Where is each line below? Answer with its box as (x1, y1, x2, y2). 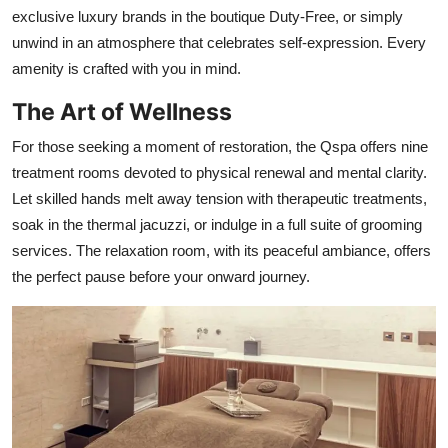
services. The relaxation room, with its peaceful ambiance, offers (12, 241, 431, 259)
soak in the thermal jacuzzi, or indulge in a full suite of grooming (12, 215, 422, 233)
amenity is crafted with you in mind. (12, 59, 241, 77)
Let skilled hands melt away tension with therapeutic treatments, (12, 189, 427, 207)
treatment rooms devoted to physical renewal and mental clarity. (12, 163, 427, 181)
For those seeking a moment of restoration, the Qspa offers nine (12, 137, 428, 155)
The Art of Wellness (12, 96, 232, 126)
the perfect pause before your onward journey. (12, 267, 310, 285)
